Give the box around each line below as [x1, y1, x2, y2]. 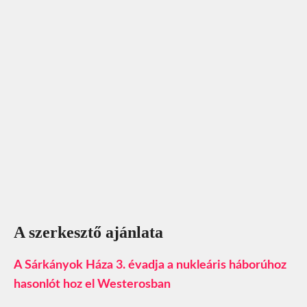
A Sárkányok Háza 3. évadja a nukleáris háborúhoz [14, 259, 286, 272]
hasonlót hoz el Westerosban [14, 278, 171, 291]
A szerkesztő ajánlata [14, 223, 163, 242]
